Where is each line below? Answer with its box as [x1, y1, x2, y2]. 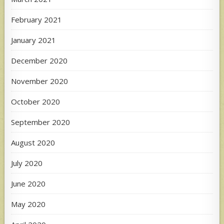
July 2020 [11, 158, 43, 168]
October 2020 [11, 96, 60, 107]
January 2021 [11, 35, 56, 45]
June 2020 [11, 178, 46, 189]
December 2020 [11, 55, 68, 66]
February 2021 [11, 14, 62, 25]
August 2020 [11, 137, 55, 148]
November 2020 [11, 76, 68, 86]
